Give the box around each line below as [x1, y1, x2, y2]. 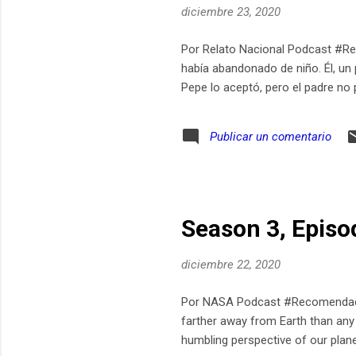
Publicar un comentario [210, 129, 331, 144]
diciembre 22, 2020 [181, 257, 281, 273]
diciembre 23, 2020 [181, 5, 281, 19]
